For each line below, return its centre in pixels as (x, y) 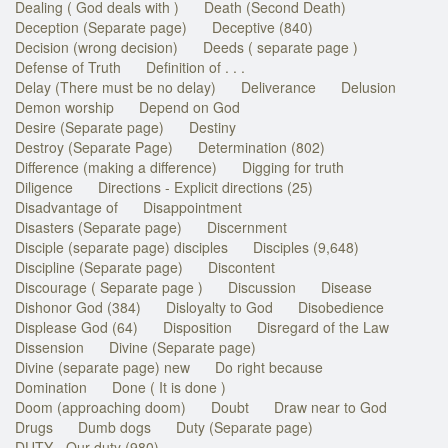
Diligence (44, 186)
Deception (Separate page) (101, 26)
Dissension (49, 346)
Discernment (247, 226)
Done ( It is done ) (169, 386)
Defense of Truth (68, 66)
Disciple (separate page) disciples (121, 246)
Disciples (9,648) (306, 246)
